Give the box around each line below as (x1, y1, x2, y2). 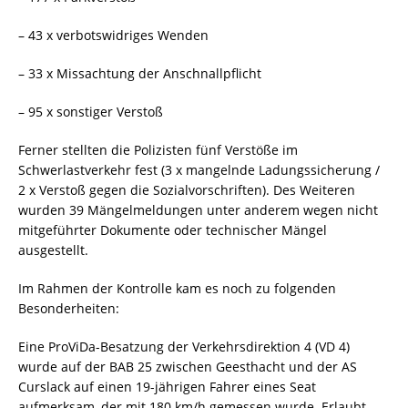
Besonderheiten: (18, 300, 119, 318)
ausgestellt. (18, 241, 88, 260)
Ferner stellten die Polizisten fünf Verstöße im (18, 141, 298, 159)
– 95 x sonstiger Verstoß (18, 103, 163, 121)
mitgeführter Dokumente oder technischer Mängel (18, 221, 327, 240)
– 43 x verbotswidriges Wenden (18, 26, 209, 45)
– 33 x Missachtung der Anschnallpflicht (18, 65, 261, 83)
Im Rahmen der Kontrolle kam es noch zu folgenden (18, 280, 336, 298)
